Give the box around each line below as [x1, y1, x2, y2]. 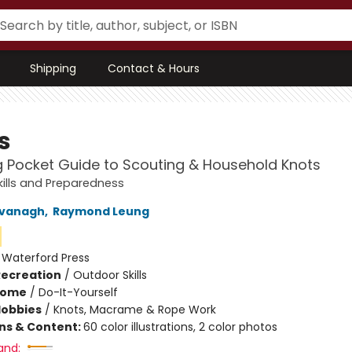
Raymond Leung [52, 203, 149, 219]
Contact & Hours [108, 60, 200, 76]
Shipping [30, 60, 76, 76]
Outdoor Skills [72, 267, 147, 283]
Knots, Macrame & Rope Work [53, 302, 216, 317]
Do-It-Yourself [38, 284, 118, 300]
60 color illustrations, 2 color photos [82, 319, 277, 335]
